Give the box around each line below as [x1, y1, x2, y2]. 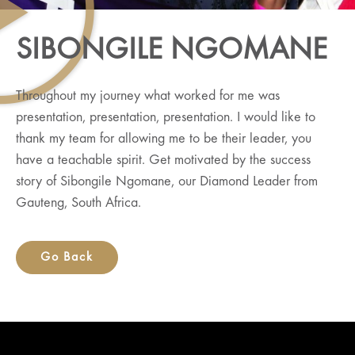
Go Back [40, 251, 94, 265]
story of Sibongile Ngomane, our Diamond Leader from [16, 174, 318, 189]
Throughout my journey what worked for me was [16, 89, 280, 103]
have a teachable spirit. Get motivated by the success [16, 153, 311, 167]
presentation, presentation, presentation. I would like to [16, 110, 315, 124]
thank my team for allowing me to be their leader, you [16, 132, 311, 146]
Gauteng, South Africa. [16, 196, 141, 210]
